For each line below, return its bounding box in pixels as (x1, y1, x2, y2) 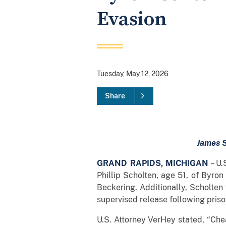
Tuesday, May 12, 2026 (97, 69, 168, 78)
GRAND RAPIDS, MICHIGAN (97, 158, 209, 168)
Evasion (97, 7, 167, 32)
